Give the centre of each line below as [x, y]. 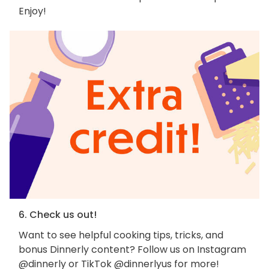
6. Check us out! [58, 214]
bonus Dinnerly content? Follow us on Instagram [132, 249]
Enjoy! [32, 11]
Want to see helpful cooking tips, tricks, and [121, 235]
